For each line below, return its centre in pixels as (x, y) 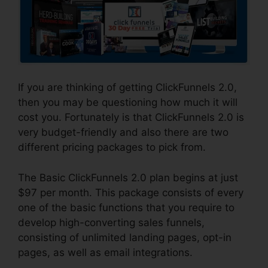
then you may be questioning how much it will (128, 103)
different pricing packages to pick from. (112, 147)
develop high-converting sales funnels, (111, 222)
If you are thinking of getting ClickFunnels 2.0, (127, 88)
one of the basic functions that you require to (126, 207)
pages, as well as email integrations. (105, 252)
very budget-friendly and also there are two (123, 133)
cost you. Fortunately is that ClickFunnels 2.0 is (131, 118)
